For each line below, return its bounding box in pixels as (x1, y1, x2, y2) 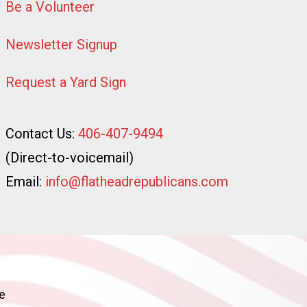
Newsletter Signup (5, 36, 117, 53)
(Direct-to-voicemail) (5, 149, 134, 166)
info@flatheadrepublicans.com (45, 173, 228, 190)
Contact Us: (5, 125, 78, 142)
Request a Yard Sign (5, 73, 126, 90)
